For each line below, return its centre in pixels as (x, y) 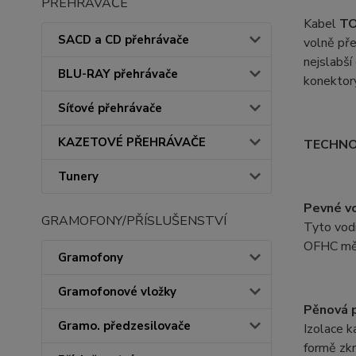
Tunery (78, 176)
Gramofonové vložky (117, 292)
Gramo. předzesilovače (124, 326)
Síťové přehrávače (110, 108)
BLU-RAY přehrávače (118, 74)
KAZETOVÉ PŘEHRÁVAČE (132, 142)
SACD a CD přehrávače (124, 40)
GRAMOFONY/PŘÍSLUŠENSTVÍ (134, 221)
